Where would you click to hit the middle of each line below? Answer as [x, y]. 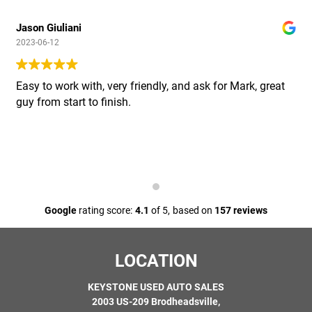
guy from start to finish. [73, 102]
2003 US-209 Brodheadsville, [156, 302]
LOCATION [156, 260]
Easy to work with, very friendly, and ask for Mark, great [150, 86]
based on [194, 210]
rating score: [104, 210]
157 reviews [241, 210]
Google [61, 210]
